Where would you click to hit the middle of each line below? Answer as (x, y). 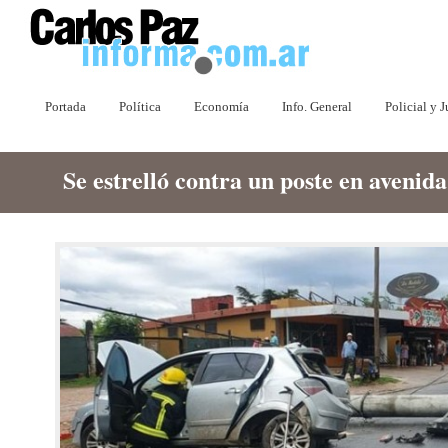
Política (140, 106)
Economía (221, 106)
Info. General (317, 106)
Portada (65, 106)
